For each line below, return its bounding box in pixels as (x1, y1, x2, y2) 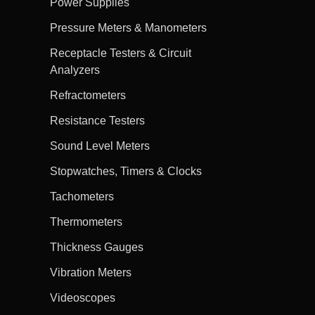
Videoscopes (49, 291, 115, 304)
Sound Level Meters (49, 139, 150, 152)
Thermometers (49, 215, 122, 228)
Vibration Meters (49, 266, 131, 278)
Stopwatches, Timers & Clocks (49, 165, 202, 177)
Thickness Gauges (49, 240, 143, 253)
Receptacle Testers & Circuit (49, 46, 191, 59)
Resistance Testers (49, 114, 145, 127)
